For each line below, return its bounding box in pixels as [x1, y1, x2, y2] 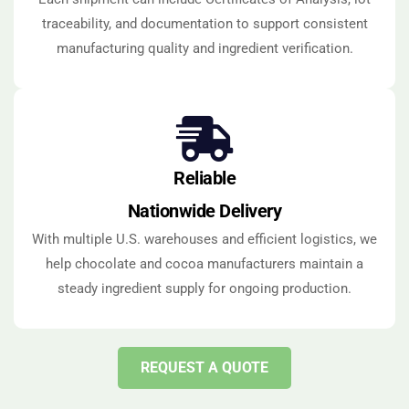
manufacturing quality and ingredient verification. [56, 40, 353, 58]
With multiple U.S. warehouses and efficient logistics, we [32, 231, 377, 248]
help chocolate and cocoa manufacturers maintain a [46, 256, 363, 273]
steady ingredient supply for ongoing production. [58, 280, 351, 298]
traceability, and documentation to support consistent [41, 16, 368, 33]
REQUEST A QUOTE [141, 359, 268, 377]
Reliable [173, 167, 236, 190]
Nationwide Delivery [127, 200, 282, 223]
